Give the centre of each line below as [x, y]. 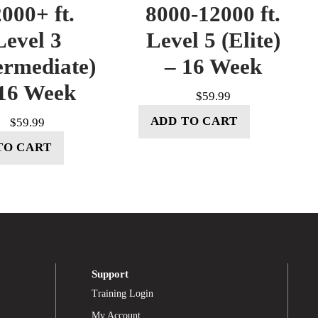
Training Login [122, 293]
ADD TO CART [194, 121]
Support [110, 273]
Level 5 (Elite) [213, 40]
